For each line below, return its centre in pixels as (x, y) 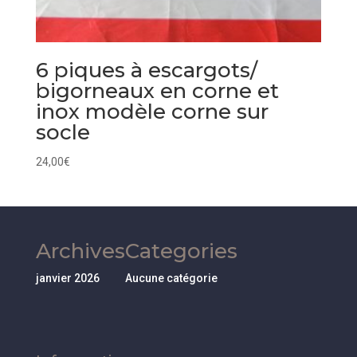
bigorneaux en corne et (157, 91)
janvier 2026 (67, 279)
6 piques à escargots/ (146, 71)
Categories (181, 251)
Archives (80, 251)
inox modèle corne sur (152, 112)
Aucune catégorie (171, 279)
